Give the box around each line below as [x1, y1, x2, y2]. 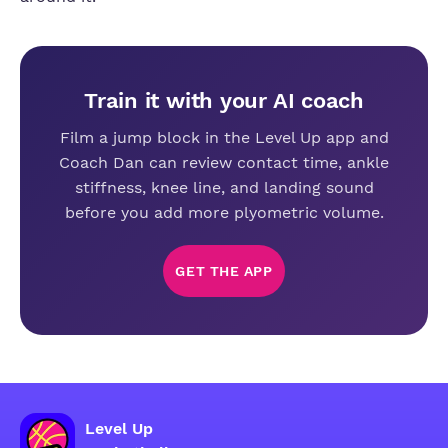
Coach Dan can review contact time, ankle [59, 153, 389, 172]
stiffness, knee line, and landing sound [74, 178, 374, 197]
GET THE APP [175, 263, 273, 279]
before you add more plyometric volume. [64, 203, 384, 222]
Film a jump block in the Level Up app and [59, 128, 389, 147]
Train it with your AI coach [83, 88, 365, 113]
